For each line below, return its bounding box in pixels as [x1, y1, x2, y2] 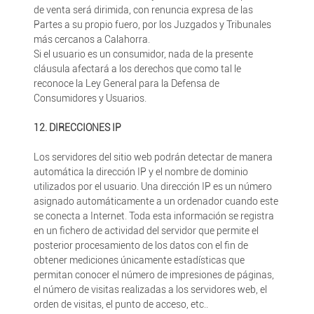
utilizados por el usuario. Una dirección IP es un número [33, 181, 272, 192]
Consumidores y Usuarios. [33, 93, 146, 104]
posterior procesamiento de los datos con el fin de [33, 240, 248, 251]
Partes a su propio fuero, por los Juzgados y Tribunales [33, 19, 271, 30]
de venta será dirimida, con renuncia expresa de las [33, 4, 253, 15]
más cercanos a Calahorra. [33, 34, 150, 45]
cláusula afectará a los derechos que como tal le [33, 63, 241, 74]
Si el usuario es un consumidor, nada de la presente [33, 48, 253, 60]
